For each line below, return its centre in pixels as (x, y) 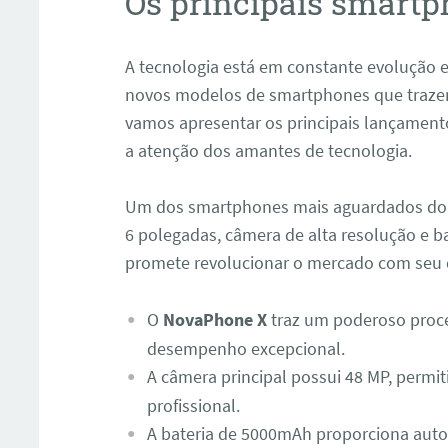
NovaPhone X (214, 320)
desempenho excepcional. (245, 349)
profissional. (193, 406)
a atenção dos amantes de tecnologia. (269, 150)
